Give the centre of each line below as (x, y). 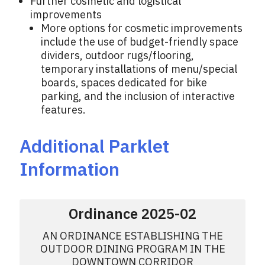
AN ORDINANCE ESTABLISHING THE (132, 236)
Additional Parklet (94, 146)
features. (63, 110)
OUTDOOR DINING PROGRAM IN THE (132, 249)
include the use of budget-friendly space (140, 42)
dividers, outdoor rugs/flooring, (117, 56)
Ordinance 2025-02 (132, 214)
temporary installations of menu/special (139, 69)
